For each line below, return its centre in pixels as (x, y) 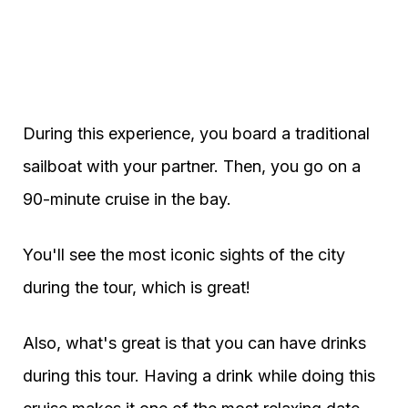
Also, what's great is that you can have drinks (194, 342)
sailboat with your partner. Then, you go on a (192, 166)
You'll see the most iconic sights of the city (184, 254)
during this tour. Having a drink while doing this (199, 375)
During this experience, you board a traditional (196, 133)
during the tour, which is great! (137, 287)
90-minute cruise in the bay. (127, 199)
